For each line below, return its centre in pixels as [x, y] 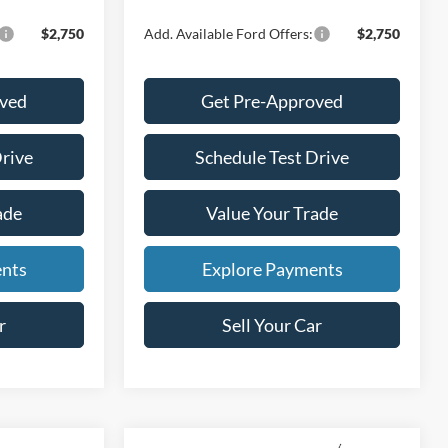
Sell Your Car [272, 324]
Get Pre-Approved [272, 100]
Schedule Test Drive [272, 156]
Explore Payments [272, 268]
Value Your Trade [272, 212]
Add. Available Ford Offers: [229, 33]
